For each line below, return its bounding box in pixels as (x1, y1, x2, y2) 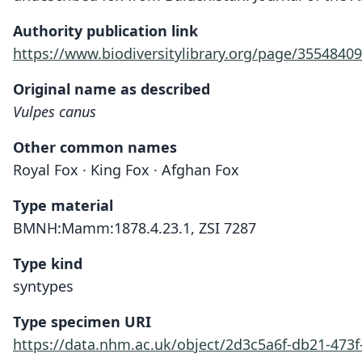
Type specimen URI (13, 312, 151, 331)
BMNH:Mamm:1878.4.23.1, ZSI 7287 (13, 218, 256, 238)
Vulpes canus (13, 102, 96, 121)
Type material (13, 196, 113, 215)
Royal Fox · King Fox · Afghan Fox (13, 160, 239, 179)
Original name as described (13, 79, 210, 99)
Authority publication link (13, 21, 198, 40)
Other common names (13, 137, 177, 157)
